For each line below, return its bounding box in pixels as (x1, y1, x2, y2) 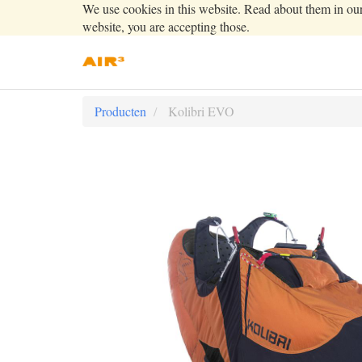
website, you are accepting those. (82, 18, 250, 35)
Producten (95, 103, 146, 120)
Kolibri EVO (168, 103, 234, 120)
